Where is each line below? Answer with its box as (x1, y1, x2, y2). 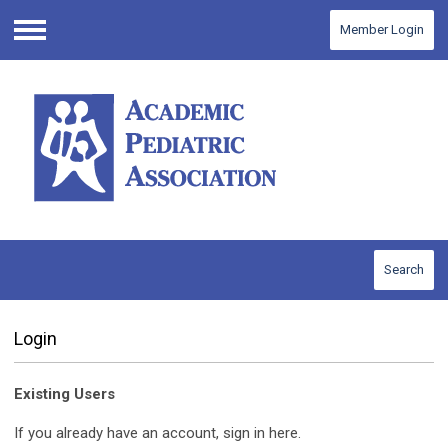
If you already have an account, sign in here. (14, 424, 301, 443)
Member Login (340, 22, 424, 37)
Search (384, 262, 424, 278)
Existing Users (14, 385, 115, 404)
